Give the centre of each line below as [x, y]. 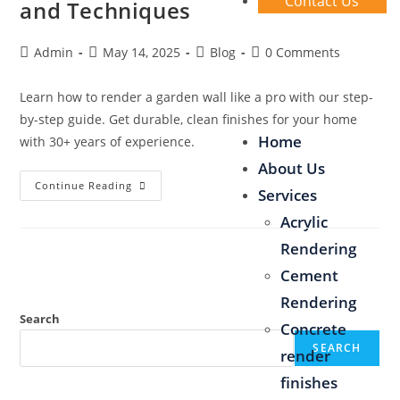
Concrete [313, 329]
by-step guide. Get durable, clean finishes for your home [189, 119]
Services [287, 196]
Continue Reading [84, 185]
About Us [291, 169]
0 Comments [303, 52]
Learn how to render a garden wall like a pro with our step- [197, 97]
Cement [309, 276]
